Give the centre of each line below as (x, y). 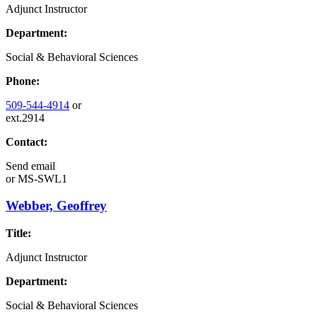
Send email (30, 166)
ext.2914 (25, 117)
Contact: (27, 142)
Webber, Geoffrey (56, 206)
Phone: (23, 81)
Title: (18, 234)
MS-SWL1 (41, 178)
